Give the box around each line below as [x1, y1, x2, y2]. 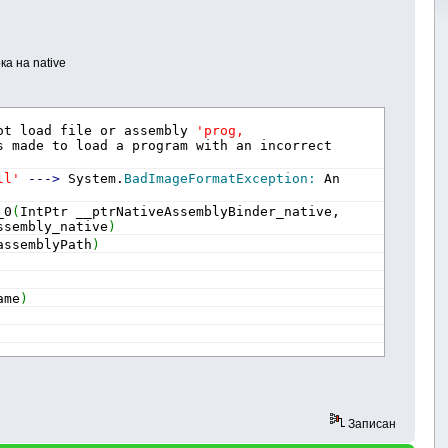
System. [60, 170, 125, 186]
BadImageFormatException [124, 170, 309, 186]
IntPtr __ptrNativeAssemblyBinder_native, [20, 203, 341, 219]
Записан [344, 416, 396, 431]
